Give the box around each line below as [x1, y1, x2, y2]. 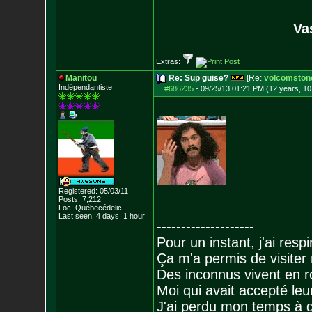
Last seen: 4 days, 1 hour [58, 212, 145, 220]
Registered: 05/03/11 [58, 187, 128, 195]
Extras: [155, 57, 182, 65]
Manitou [65, 73, 97, 83]
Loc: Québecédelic [58, 203, 122, 212]
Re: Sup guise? [168, 73, 228, 83]
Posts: [58, 195, 80, 203]
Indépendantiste [58, 83, 112, 91]
